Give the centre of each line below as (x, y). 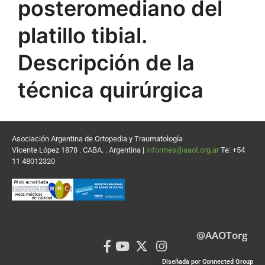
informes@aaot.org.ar (183, 150)
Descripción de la (106, 63)
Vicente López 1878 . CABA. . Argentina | (79, 150)
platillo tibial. (82, 35)
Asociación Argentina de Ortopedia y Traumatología (97, 139)
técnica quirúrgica (111, 90)
